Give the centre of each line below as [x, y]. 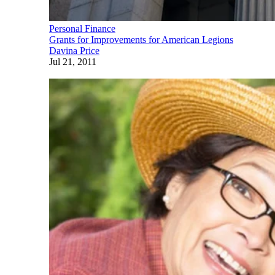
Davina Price [74, 50]
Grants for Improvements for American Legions [141, 39]
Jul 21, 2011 [73, 61]
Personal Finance [82, 28]
